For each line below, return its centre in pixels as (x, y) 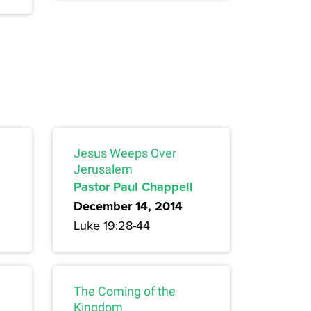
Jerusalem (103, 169)
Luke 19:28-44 (112, 225)
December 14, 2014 (128, 206)
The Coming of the (125, 291)
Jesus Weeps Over (125, 153)
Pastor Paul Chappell (133, 186)
